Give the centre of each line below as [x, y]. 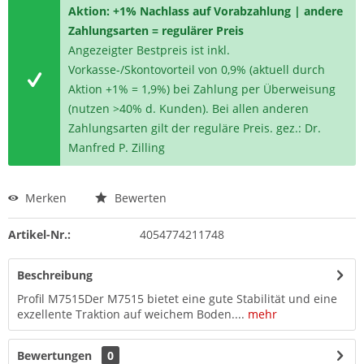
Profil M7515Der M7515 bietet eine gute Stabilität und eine [177, 299]
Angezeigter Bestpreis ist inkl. [149, 50]
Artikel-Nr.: [39, 234]
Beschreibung [55, 275]
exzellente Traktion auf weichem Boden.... [131, 314]
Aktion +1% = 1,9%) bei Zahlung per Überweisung [202, 89]
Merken [46, 198]
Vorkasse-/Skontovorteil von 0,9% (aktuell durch [197, 69]
